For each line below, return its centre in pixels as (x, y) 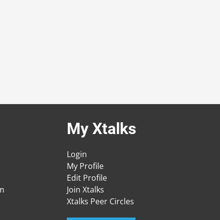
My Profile (85, 166)
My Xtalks (101, 129)
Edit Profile (87, 178)
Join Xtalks (85, 190)
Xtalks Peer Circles (100, 202)
